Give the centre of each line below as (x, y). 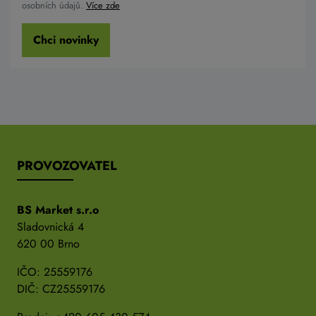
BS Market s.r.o (58, 209)
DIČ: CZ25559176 (61, 288)
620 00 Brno (48, 243)
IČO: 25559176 (55, 272)
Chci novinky (66, 39)
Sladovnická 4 (50, 226)
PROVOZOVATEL (67, 165)
